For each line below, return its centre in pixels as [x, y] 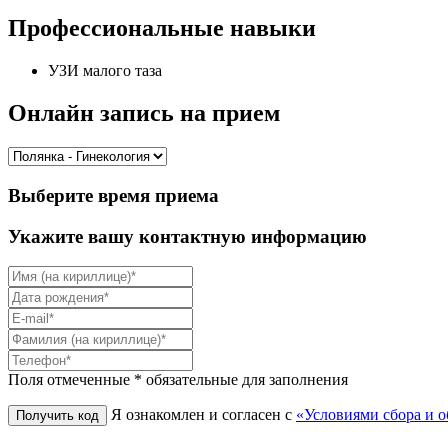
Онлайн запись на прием [144, 113]
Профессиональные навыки [162, 28]
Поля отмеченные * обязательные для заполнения [178, 380]
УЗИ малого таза [105, 71]
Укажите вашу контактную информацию [187, 236]
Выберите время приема [113, 195]
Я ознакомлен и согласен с [203, 415]
